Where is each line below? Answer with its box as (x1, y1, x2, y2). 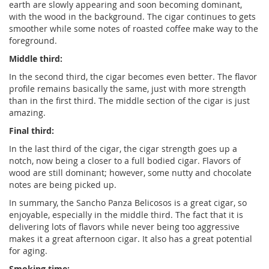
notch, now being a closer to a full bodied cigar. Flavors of (9, 155, 241, 167)
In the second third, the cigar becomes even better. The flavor (9, 71, 257, 83)
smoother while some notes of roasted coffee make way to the (9, 23, 258, 35)
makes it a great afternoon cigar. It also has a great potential (9, 233, 252, 245)
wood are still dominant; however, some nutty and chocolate (9, 167, 252, 179)
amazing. (9, 107, 46, 119)
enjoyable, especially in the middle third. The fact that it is (9, 209, 243, 221)
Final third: (9, 125, 54, 137)
